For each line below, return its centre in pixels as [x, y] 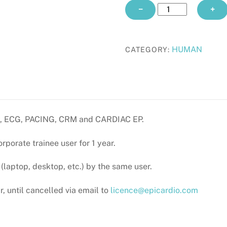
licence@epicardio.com [154, 191]
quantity [173, 45]
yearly [169, 31]
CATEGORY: [149, 49]
